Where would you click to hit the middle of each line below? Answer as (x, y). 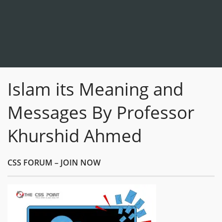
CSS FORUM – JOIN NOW (54, 163)
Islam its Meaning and (95, 89)
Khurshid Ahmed (75, 136)
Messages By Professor (101, 112)
